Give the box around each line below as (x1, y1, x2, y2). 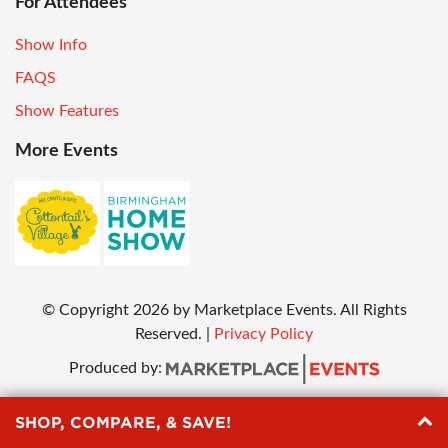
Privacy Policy (214, 325, 313, 342)
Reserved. (135, 325, 206, 342)
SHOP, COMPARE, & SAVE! (15, 413, 231, 432)
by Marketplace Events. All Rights (172, 301, 407, 318)
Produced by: (68, 360, 166, 376)
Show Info (15, 36, 87, 53)
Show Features (15, 102, 119, 119)
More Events (15, 141, 118, 160)
